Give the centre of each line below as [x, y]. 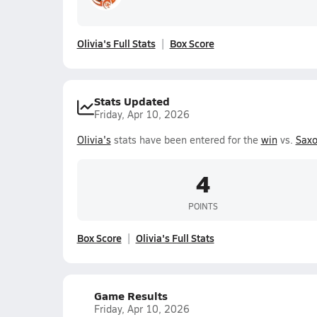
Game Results [131, 295]
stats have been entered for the [186, 140]
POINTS [203, 206]
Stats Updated [132, 101]
